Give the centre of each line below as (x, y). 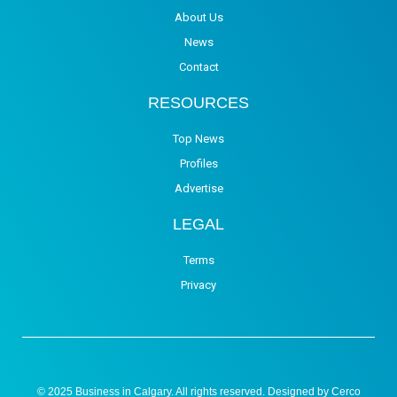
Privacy (198, 284)
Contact (198, 66)
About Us (198, 17)
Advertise (198, 188)
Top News (198, 138)
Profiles (198, 163)
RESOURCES (198, 102)
